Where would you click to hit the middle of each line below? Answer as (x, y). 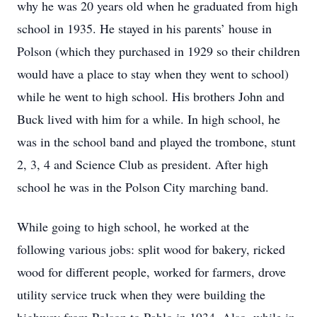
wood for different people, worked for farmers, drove (151, 272)
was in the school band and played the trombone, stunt (156, 142)
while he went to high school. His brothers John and (151, 96)
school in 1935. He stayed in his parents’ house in (144, 28)
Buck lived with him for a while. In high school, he (149, 119)
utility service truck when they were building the (141, 294)
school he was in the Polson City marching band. (143, 187)
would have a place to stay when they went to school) (153, 74)
